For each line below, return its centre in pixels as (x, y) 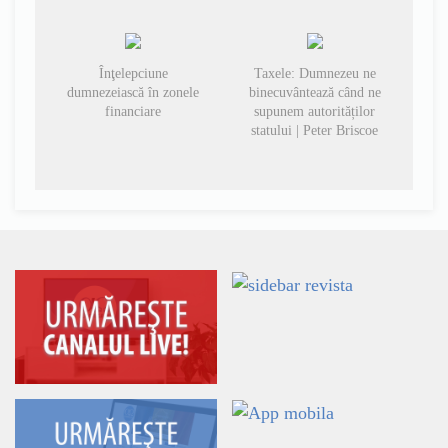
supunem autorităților (315, 112)
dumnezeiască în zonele (133, 93)
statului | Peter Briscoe (315, 131)
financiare (133, 112)
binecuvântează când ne (314, 93)
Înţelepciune (133, 74)
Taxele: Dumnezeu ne (314, 74)
